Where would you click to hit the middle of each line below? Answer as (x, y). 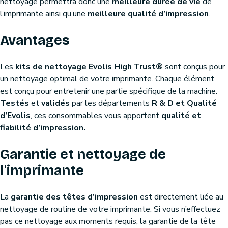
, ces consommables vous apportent (96, 115)
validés (55, 103)
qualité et (181, 115)
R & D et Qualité (184, 103)
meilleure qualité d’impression (148, 13)
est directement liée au (181, 197)
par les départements (111, 103)
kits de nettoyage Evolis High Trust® (89, 66)
